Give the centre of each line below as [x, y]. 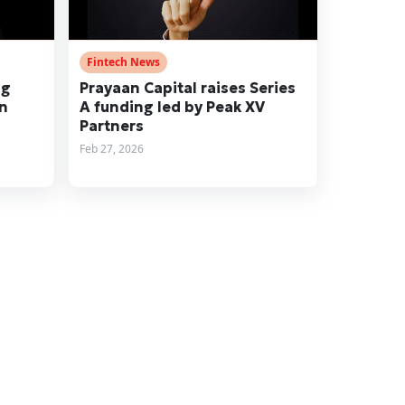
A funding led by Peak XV [172, 106]
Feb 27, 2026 [111, 148]
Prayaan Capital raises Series [187, 87]
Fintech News [123, 61]
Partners [111, 125]
